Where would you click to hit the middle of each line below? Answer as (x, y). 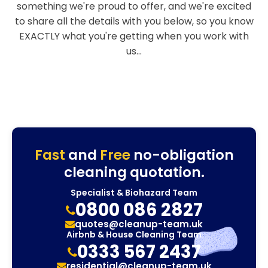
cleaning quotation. (134, 172)
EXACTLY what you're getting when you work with (134, 36)
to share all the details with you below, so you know (134, 21)
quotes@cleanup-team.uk (139, 224)
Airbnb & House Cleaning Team (134, 234)
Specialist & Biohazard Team (134, 193)
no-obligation (182, 155)
